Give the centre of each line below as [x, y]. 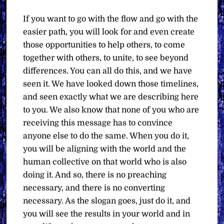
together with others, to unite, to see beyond [106, 58]
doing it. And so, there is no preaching [95, 175]
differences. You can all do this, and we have [108, 71]
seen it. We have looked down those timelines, [111, 84]
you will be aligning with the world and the [105, 149]
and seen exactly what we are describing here [111, 97]
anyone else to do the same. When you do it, [106, 136]
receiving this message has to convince [98, 123]
